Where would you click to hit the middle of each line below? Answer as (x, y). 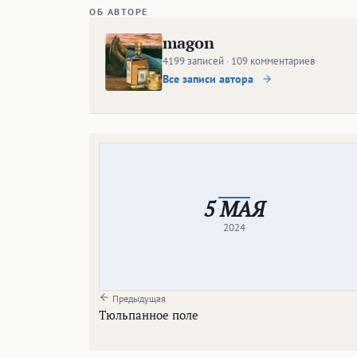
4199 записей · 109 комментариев (239, 61)
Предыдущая (138, 298)
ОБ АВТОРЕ (119, 11)
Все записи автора (210, 78)
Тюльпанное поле (149, 314)
